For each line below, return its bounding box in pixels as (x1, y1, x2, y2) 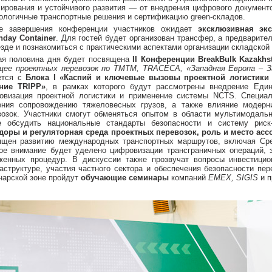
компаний (169, 173, 208, 182)
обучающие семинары (81, 173, 169, 182)
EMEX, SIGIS (208, 173, 258, 182)
